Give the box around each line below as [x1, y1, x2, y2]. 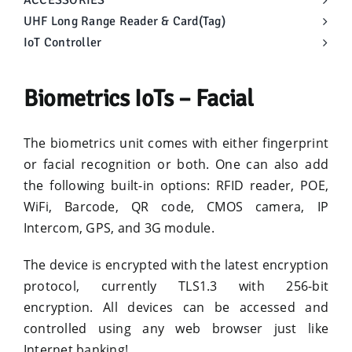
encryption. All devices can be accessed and [23, 299, 329, 316]
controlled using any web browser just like [23, 320, 329, 337]
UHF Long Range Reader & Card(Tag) [23, 13, 225, 29]
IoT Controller [23, 35, 102, 50]
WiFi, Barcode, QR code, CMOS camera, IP [23, 198, 329, 215]
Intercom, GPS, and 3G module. [23, 219, 214, 236]
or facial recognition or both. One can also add [23, 156, 329, 173]
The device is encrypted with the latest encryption [23, 256, 329, 273]
